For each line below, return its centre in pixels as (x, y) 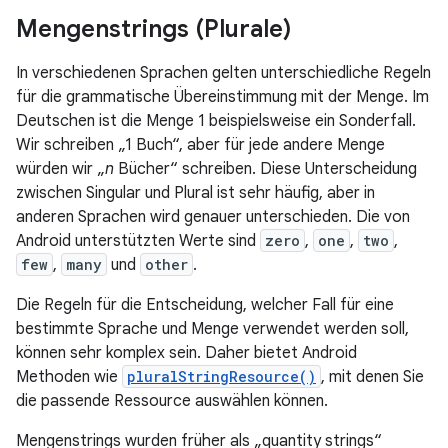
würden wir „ (60, 169)
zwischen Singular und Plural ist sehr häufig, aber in (195, 193)
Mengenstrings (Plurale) (153, 29)
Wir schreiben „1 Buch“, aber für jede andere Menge (200, 145)
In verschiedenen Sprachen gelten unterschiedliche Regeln (223, 73)
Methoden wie (69, 377)
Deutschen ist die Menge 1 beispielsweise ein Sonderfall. (216, 121)
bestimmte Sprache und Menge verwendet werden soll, (212, 329)
